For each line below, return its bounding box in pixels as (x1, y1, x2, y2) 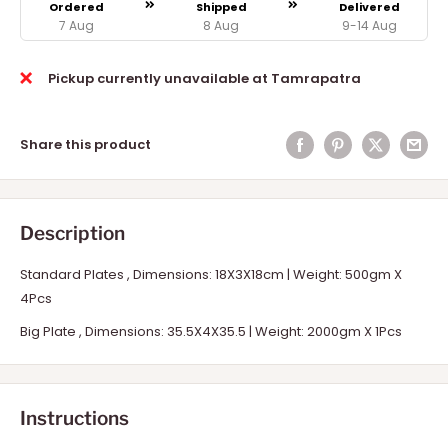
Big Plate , (20, 322, 85, 342)
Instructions (20, 407, 129, 431)
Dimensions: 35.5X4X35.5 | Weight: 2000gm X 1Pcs (85, 322, 402, 342)
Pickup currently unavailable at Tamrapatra (48, 69, 361, 89)
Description (20, 222, 125, 246)
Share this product (20, 135, 151, 155)
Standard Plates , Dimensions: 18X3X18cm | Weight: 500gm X (20, 265, 402, 285)
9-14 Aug (341, 17, 397, 35)
